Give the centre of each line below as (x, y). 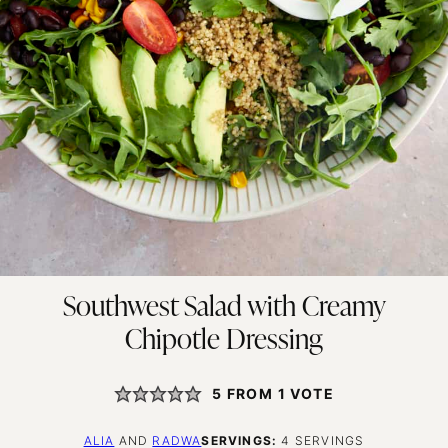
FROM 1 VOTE (278, 394)
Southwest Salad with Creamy (224, 307)
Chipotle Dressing (224, 340)
